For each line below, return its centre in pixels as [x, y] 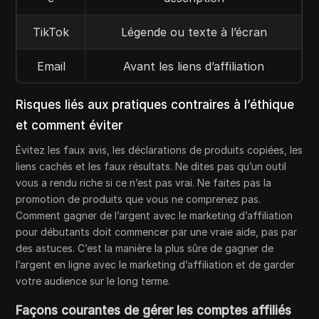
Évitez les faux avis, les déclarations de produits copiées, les [159, 150]
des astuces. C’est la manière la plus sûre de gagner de [145, 248]
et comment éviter [69, 125]
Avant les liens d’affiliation [194, 66]
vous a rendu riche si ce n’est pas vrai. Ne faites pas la [144, 182]
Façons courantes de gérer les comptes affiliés [154, 310]
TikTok [51, 32]
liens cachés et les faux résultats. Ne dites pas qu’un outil [151, 166]
